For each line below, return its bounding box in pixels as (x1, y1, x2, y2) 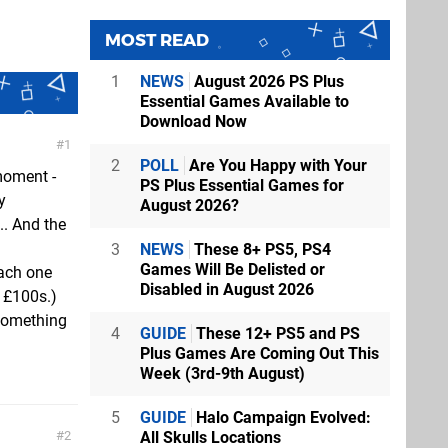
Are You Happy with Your (185, 155, 367, 175)
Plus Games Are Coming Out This (140, 343, 379, 363)
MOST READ (105, 29, 209, 50)
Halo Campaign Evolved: (192, 407, 371, 427)
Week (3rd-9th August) (140, 363, 305, 383)
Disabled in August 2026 (140, 279, 314, 299)
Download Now (140, 111, 247, 131)
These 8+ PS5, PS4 (190, 239, 331, 259)
